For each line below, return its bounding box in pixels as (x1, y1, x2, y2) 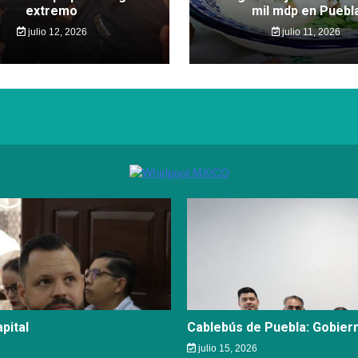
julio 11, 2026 (280, 26, 341, 38)
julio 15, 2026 (195, 342, 257, 354)
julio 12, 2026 (25, 26, 87, 38)
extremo (26, 2, 78, 18)
